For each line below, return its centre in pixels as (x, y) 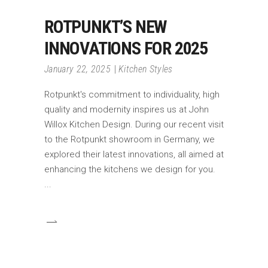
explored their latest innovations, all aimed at (134, 154)
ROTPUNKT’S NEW (106, 26)
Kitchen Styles (146, 69)
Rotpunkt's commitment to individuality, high (132, 94)
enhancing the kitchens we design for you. (130, 169)
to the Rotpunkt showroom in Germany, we (130, 139)
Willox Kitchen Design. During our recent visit (134, 124)
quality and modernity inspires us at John (127, 109)
